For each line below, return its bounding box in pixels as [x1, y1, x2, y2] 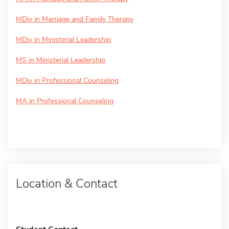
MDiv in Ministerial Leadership [16, 34, 111, 44]
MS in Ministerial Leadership [16, 55, 105, 65]
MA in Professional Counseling [16, 96, 113, 106]
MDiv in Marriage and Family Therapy [16, 14, 133, 24]
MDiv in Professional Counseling [16, 75, 119, 85]
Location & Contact [16, 175, 118, 192]
